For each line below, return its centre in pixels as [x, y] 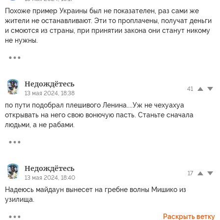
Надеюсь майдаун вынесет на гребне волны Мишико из [96, 190]
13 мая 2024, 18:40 [50, 178]
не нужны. [21, 40]
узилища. [20, 199]
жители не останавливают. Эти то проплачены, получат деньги [108, 21]
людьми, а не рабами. [40, 125]
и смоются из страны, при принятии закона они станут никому [108, 30]
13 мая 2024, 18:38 [50, 93]
